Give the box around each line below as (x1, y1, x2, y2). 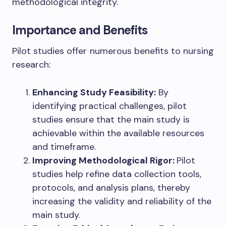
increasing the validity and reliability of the (32, 195, 211, 208)
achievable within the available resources (32, 127, 204, 140)
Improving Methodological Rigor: (32, 154, 177, 167)
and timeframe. (32, 141, 96, 153)
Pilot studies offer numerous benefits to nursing (12, 45, 214, 58)
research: (12, 59, 50, 71)
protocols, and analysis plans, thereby (32, 182, 190, 194)
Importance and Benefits (12, 22, 147, 38)
